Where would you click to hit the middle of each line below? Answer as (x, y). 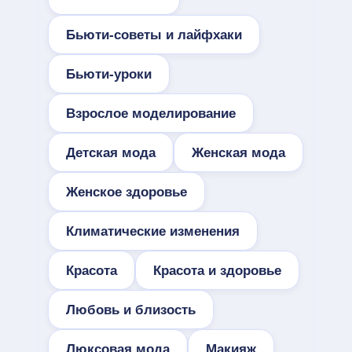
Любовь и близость (131, 310)
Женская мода (238, 152)
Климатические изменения (153, 231)
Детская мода (111, 152)
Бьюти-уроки (109, 74)
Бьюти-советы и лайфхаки (154, 35)
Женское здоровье (126, 192)
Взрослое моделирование (151, 113)
